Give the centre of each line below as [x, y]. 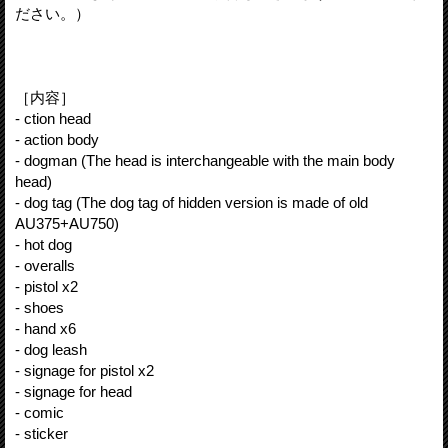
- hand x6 [45, 328]
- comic [39, 412]
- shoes [39, 307]
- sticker [41, 433]
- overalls [45, 265]
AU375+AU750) [67, 223]
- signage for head [73, 391]
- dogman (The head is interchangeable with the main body [205, 160]
